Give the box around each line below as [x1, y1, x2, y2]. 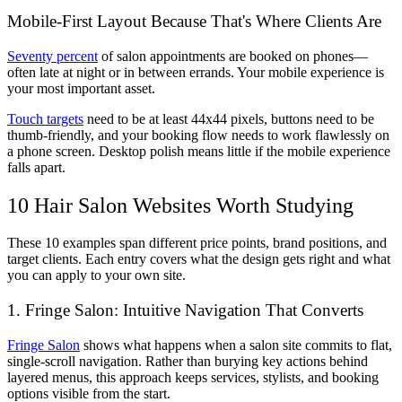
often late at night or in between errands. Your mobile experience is [7, 64, 384, 80]
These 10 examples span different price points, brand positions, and [7, 235, 387, 251]
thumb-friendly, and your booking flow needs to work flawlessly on [7, 127, 389, 143]
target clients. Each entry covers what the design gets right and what [7, 251, 390, 267]
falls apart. [7, 159, 66, 175]
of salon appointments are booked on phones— [98, 48, 368, 64]
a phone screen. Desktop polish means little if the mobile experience [7, 143, 390, 159]
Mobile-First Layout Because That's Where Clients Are [7, 11, 381, 31]
